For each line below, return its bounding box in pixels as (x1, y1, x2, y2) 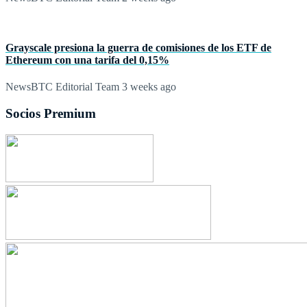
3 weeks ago (119, 81, 176, 93)
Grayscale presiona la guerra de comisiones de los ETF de (5, 41, 271, 53)
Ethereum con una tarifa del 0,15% (5, 53, 169, 66)
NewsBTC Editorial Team (5, 81, 119, 93)
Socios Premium (5, 106, 96, 121)
